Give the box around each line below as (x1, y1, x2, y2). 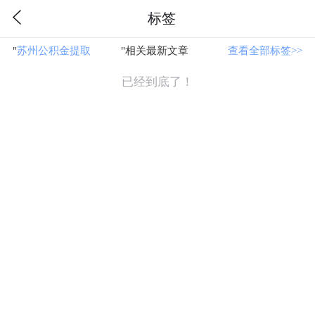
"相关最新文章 (120, 44, 188, 56)
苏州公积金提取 (16, 44, 91, 56)
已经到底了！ (122, 75, 193, 89)
